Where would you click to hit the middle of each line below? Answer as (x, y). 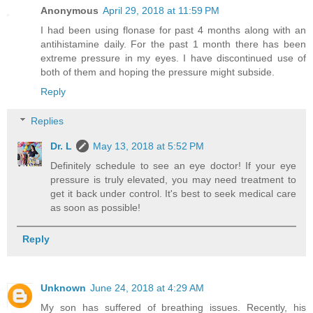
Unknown (63, 288)
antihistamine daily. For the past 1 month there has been (173, 44)
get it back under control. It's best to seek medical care (173, 193)
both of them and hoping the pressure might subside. (158, 72)
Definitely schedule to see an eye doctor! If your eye (173, 165)
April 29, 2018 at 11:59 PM (161, 11)
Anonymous (70, 11)
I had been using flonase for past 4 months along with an (173, 30)
